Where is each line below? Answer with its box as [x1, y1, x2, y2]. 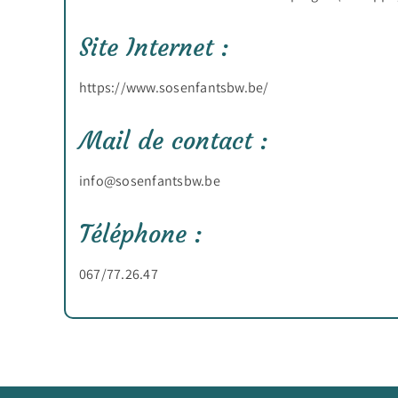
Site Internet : [78, 32, 229, 63]
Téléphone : [78, 219, 203, 250]
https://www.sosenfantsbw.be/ [78, 78, 269, 97]
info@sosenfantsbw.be [78, 171, 220, 190]
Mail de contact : [78, 125, 268, 156]
